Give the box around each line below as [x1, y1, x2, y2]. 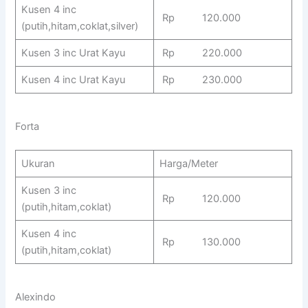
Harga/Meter [159, 157, 218, 170]
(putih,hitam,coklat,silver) [21, 19, 138, 32]
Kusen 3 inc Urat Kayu [21, 46, 125, 59]
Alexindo [15, 291, 56, 304]
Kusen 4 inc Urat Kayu [21, 73, 125, 86]
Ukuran [21, 157, 55, 170]
